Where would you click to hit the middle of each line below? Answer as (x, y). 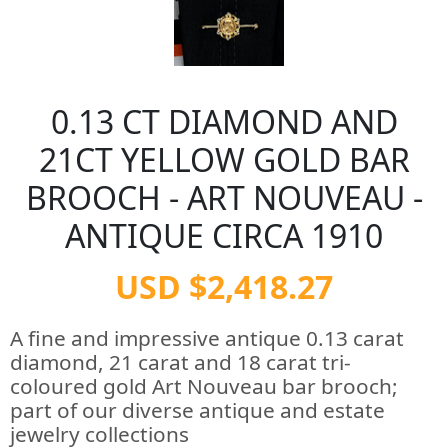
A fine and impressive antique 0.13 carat (207, 338)
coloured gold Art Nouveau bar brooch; (204, 386)
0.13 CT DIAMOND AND (224, 121)
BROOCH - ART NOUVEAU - (224, 197)
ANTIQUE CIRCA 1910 (224, 235)
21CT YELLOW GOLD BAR (224, 159)
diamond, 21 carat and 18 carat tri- (180, 362)
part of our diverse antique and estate (197, 410)
